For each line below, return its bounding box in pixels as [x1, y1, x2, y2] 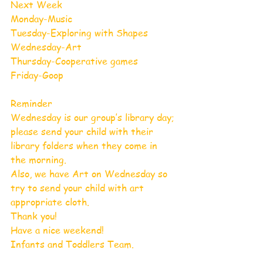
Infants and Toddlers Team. [11, 237, 137, 251]
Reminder [11, 96, 52, 110]
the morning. [11, 153, 66, 166]
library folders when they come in [11, 139, 160, 152]
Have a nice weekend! [11, 223, 104, 237]
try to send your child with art [11, 181, 147, 194]
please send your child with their [11, 124, 156, 138]
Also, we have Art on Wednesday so [11, 167, 170, 180]
